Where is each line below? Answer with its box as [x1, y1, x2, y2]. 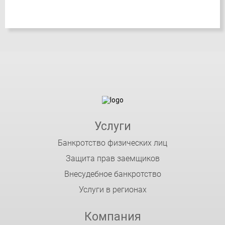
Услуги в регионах [78, 185, 147, 194]
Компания [84, 210, 141, 223]
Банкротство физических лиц [58, 138, 167, 148]
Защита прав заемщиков [65, 154, 160, 163]
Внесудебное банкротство [64, 169, 161, 179]
